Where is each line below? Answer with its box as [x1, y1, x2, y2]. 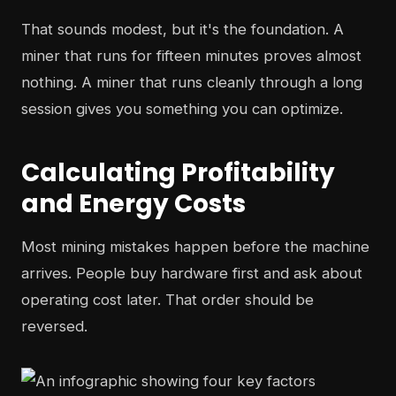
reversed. [21, 316, 88, 335]
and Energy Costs [21, 186, 246, 221]
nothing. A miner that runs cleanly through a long [21, 72, 362, 91]
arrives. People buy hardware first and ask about [21, 263, 362, 282]
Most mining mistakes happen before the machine [21, 237, 369, 255]
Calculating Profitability [21, 155, 335, 190]
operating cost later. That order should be [21, 290, 314, 308]
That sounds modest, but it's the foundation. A [21, 19, 344, 38]
